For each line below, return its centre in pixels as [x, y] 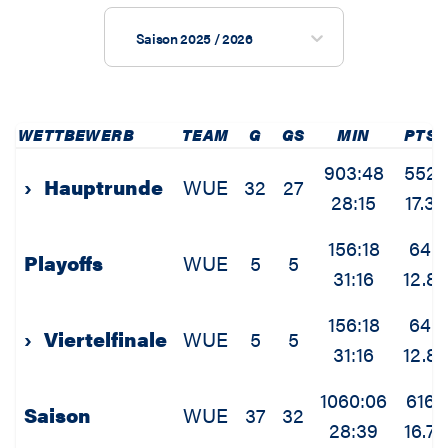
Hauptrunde [103, 187]
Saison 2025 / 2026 [194, 38]
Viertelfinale [105, 339]
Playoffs [63, 263]
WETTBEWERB [76, 135]
